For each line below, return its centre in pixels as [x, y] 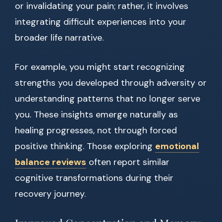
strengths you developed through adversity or [111, 83]
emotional [177, 146]
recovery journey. [50, 194]
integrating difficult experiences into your [101, 22]
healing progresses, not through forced [96, 131]
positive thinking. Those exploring [85, 146]
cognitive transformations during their [94, 178]
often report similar [128, 162]
